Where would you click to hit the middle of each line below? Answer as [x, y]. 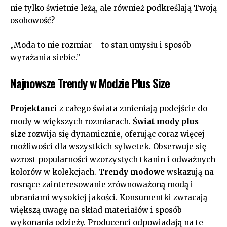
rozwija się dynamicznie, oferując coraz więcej [115, 134]
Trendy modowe [131, 172]
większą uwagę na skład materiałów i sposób [96, 210]
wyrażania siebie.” [45, 57]
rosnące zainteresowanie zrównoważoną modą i [102, 184]
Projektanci [34, 108]
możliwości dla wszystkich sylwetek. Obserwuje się [108, 146]
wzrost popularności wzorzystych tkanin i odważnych [113, 159]
